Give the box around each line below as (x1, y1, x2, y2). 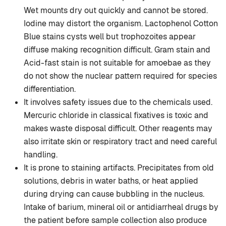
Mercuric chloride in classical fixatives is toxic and (24, 110, 208, 121)
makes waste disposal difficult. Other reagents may (24, 123, 212, 134)
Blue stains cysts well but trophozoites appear (24, 31, 196, 42)
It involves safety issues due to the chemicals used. (24, 97, 212, 108)
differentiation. (24, 84, 76, 95)
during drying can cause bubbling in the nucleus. (24, 189, 204, 200)
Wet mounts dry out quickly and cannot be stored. (24, 5, 208, 16)
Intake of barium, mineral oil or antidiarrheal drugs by (24, 202, 218, 213)
